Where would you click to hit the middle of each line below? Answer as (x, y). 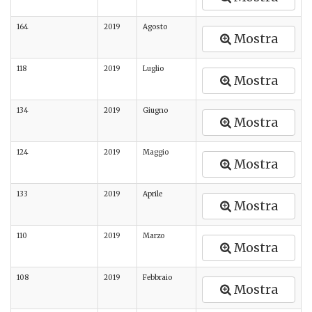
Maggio (156, 152)
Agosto (155, 27)
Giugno (155, 110)
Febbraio (157, 278)
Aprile (153, 194)
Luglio (153, 69)
